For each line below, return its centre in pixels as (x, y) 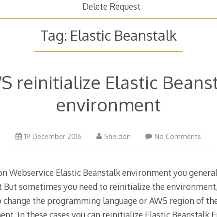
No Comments (178, 136)
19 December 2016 (53, 136)
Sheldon (118, 136)
